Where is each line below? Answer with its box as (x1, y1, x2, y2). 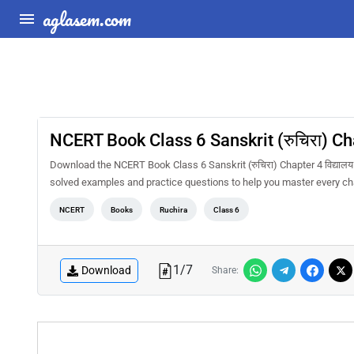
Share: (212, 265, 239, 276)
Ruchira (159, 205, 187, 214)
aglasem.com (43, 3, 131, 34)
